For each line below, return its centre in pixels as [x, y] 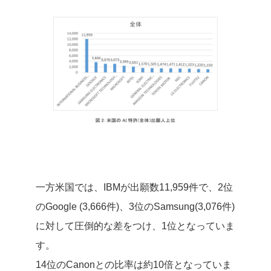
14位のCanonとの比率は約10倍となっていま [134, 264]
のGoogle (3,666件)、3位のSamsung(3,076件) [135, 206]
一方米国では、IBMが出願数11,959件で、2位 [134, 187]
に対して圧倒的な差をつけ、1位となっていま [135, 226]
